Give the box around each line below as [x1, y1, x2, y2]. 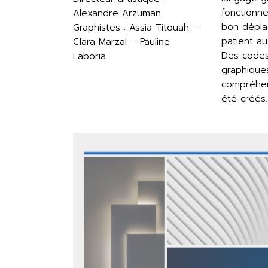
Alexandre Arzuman [73, 7, 161, 20]
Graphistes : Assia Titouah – [73, 21, 199, 34]
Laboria [73, 50, 106, 63]
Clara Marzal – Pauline [73, 35, 170, 48]
